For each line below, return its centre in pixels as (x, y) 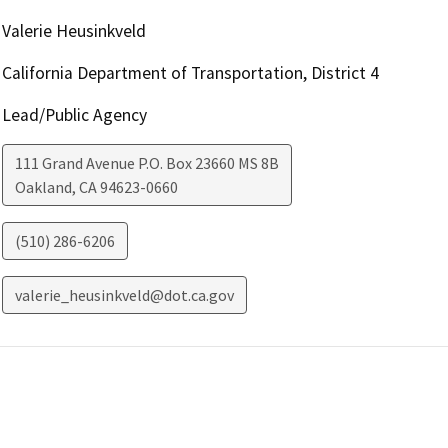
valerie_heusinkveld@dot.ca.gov (124, 294)
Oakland (43, 186)
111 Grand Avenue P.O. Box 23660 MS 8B (146, 162)
